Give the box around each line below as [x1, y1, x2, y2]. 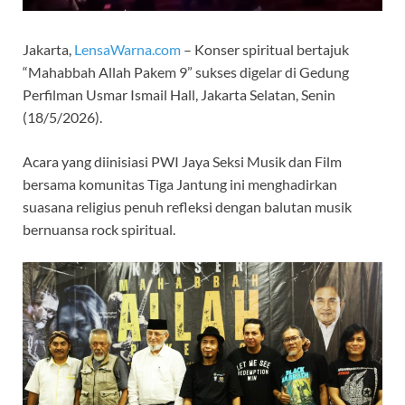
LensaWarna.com [74, 40, 181, 58]
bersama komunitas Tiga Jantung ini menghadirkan [23, 174, 337, 193]
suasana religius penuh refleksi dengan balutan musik [23, 197, 352, 215]
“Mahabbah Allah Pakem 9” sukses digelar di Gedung [23, 62, 349, 80]
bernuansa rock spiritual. [23, 220, 175, 238]
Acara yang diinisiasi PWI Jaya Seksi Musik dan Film [23, 152, 342, 170]
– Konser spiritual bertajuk [181, 40, 349, 58]
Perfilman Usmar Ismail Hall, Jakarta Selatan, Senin [23, 85, 335, 103]
